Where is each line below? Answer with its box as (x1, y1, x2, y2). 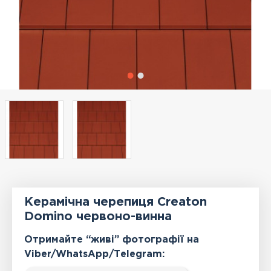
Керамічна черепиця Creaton (24, 197, 207, 208)
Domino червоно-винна (24, 211, 172, 223)
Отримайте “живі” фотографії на (24, 235, 200, 245)
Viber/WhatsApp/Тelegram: (24, 250, 165, 260)
